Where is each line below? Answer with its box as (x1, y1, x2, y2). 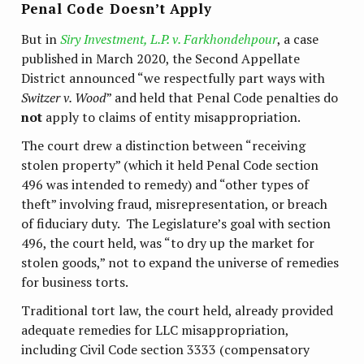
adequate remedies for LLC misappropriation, (21, 321, 289, 340)
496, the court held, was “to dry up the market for (21, 233, 315, 252)
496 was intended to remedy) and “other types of (21, 175, 310, 193)
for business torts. (21, 272, 129, 291)
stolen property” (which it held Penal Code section (21, 155, 319, 174)
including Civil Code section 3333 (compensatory (21, 340, 310, 359)
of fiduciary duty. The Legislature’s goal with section (21, 214, 331, 232)
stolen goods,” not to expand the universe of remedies (21, 253, 340, 271)
